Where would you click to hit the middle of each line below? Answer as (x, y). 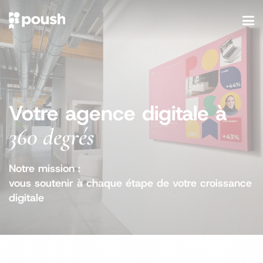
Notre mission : (45, 168)
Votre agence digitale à (118, 113)
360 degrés (51, 137)
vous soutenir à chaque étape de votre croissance (130, 183)
